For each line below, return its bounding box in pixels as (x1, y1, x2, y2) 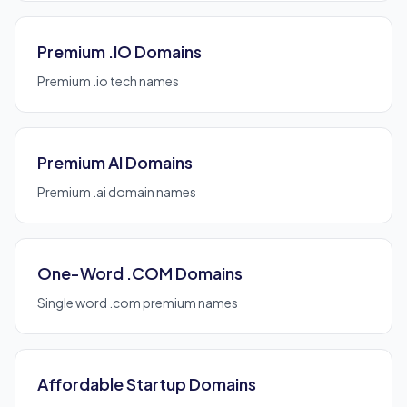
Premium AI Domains (37, 152, 193, 173)
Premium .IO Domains (37, 41, 202, 62)
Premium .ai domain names (37, 184, 196, 200)
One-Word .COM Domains (37, 263, 243, 283)
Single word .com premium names (37, 294, 238, 311)
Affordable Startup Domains (37, 373, 256, 394)
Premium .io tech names (37, 73, 179, 89)
